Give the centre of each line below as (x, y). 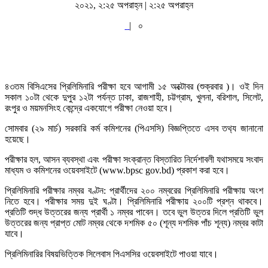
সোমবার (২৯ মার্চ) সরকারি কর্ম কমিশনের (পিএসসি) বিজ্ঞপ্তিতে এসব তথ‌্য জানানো (134, 128)
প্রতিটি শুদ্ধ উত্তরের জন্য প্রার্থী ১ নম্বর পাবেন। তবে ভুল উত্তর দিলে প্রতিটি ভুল (134, 212)
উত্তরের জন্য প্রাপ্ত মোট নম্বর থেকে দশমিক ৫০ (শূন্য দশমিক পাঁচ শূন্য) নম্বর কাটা (134, 223)
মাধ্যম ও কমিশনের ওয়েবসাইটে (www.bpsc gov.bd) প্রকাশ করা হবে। (117, 170)
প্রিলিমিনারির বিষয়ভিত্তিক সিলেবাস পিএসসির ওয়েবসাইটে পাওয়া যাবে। (112, 254)
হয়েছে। (18, 139)
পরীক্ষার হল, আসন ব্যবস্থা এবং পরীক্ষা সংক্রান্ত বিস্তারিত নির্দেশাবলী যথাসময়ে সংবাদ (134, 159)
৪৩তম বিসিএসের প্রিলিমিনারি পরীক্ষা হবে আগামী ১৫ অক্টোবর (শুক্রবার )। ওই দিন (134, 86)
